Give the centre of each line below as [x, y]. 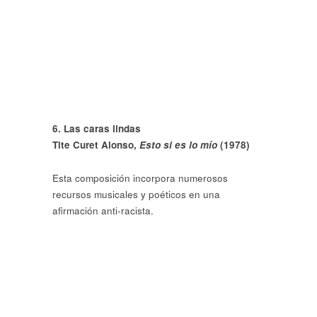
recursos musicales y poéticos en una [136, 194]
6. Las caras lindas [97, 129]
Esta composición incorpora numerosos [140, 178]
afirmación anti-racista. [103, 210]
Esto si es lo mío [180, 145]
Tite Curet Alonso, [96, 145]
